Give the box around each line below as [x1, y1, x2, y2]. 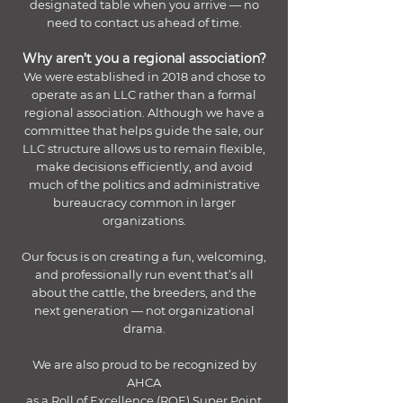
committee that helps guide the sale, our [24, 123, 264, 138]
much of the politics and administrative [28, 177, 260, 192]
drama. [122, 321, 166, 336]
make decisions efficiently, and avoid [35, 159, 253, 174]
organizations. [102, 213, 186, 228]
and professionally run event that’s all [34, 267, 254, 282]
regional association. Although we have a [23, 105, 264, 120]
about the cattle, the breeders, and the [31, 285, 256, 300]
